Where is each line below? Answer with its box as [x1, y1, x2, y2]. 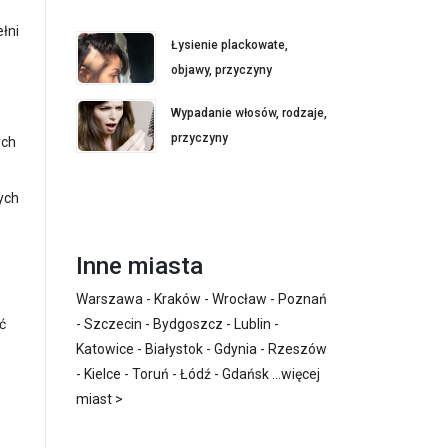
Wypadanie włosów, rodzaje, [171, 105, 327, 120]
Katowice [76, 340, 134, 357]
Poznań [278, 290, 327, 307]
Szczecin [84, 315, 142, 332]
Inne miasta [76, 250, 203, 280]
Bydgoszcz [153, 315, 223, 332]
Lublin [234, 315, 271, 332]
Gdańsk [222, 365, 269, 382]
